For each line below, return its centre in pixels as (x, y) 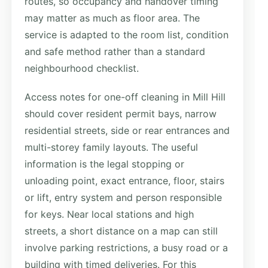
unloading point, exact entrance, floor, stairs (124, 180)
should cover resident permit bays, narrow (121, 113)
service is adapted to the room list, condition (127, 34)
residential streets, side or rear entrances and (127, 130)
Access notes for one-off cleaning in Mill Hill (125, 97)
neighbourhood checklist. (82, 68)
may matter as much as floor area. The (112, 18)
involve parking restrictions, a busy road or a (126, 247)
